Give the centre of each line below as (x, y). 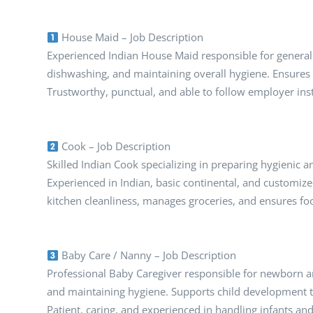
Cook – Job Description (115, 146)
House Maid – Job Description (131, 37)
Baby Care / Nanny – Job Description (148, 255)
